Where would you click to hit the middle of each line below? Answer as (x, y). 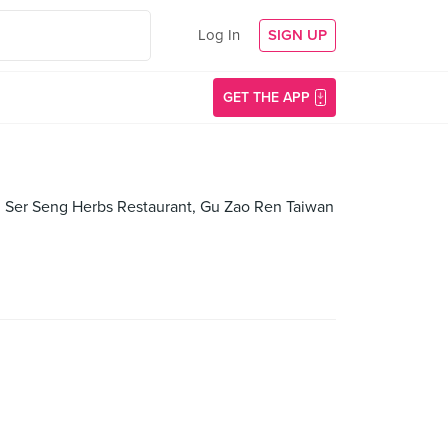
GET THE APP (266, 97)
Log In (219, 35)
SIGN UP (297, 35)
